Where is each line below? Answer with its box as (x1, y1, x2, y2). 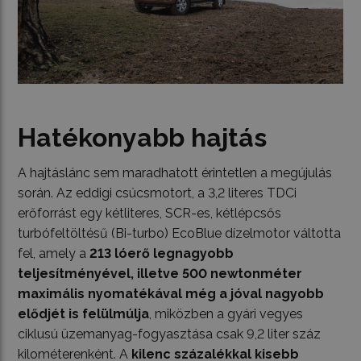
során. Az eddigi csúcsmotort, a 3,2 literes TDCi (18, 185, 297, 201)
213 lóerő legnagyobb (89, 245, 234, 261)
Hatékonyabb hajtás (18, 122, 268, 152)
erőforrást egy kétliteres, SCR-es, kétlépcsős (18, 205, 282, 221)
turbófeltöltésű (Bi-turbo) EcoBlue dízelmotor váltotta (18, 225, 342, 241)
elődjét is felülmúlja (18, 305, 150, 322)
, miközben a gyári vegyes (149, 305, 304, 322)
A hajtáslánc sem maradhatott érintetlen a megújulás (18, 164, 333, 180)
